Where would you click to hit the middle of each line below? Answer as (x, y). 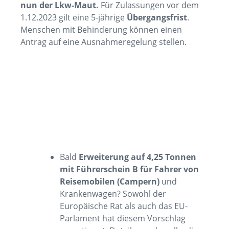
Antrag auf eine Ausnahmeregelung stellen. (104, 42)
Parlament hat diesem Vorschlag (123, 218)
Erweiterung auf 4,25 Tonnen (138, 157)
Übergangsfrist (157, 18)
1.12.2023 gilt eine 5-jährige (74, 18)
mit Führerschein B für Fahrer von (130, 169)
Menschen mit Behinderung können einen (101, 30)
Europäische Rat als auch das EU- (124, 206)
